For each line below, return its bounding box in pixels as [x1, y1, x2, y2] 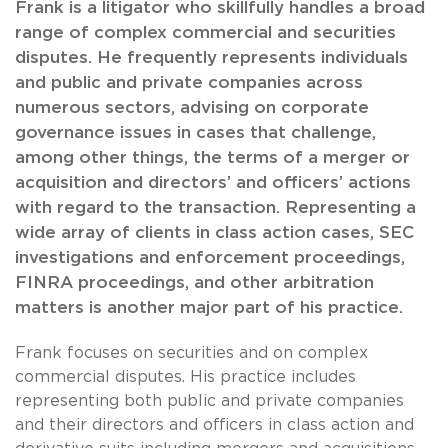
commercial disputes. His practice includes [15, 369, 356, 386]
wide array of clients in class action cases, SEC [15, 224, 414, 242]
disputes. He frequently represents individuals [15, 49, 408, 67]
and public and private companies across [15, 74, 363, 92]
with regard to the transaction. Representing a [15, 199, 416, 217]
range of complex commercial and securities [15, 24, 396, 42]
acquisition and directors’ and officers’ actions [15, 174, 411, 192]
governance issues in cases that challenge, [15, 124, 376, 142]
